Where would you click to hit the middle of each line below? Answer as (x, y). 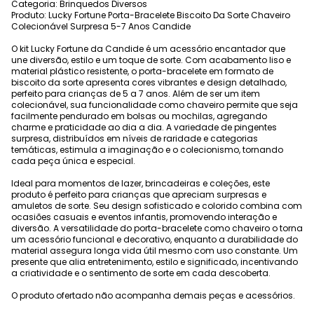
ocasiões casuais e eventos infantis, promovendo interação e (144, 217)
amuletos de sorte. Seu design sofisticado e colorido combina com (157, 206)
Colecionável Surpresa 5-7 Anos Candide (101, 26)
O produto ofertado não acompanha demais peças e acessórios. (153, 295)
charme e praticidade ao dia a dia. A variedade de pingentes (144, 127)
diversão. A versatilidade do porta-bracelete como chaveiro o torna (157, 228)
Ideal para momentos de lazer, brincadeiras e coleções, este (141, 183)
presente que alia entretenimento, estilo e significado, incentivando (155, 262)
